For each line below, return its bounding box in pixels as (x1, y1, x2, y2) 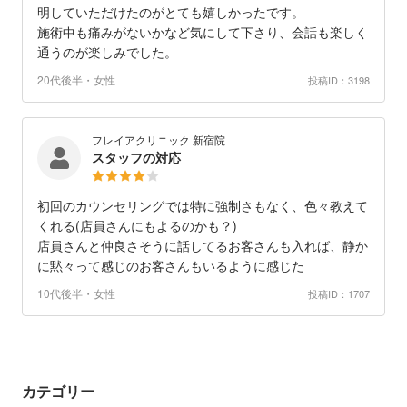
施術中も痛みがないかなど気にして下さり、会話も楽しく (37, 23, 368, 42)
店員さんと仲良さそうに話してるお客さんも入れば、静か (37, 236, 368, 255)
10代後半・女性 (37, 285, 115, 302)
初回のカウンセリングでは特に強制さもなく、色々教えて (37, 196, 368, 215)
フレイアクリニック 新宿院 (92, 132, 225, 148)
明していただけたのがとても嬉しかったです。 (37, 3, 304, 22)
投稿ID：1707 (308, 285, 370, 301)
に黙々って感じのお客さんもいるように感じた (37, 256, 304, 275)
